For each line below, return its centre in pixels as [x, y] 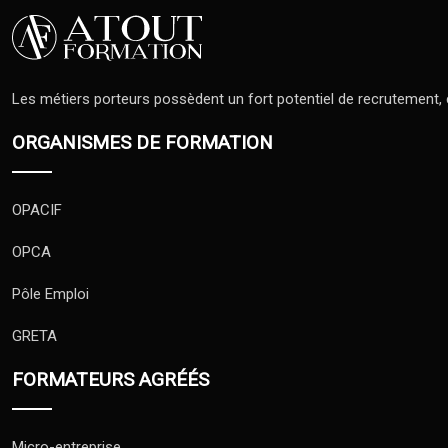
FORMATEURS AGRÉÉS [110, 379]
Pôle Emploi [50, 294]
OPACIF [37, 210]
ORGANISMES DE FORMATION [142, 142]
